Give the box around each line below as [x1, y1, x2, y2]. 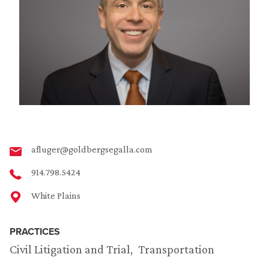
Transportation [138, 242, 214, 256]
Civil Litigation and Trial [10, 242, 130, 256]
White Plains [31, 190, 80, 201]
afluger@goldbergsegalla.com [31, 144, 153, 154]
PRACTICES [10, 224, 60, 238]
